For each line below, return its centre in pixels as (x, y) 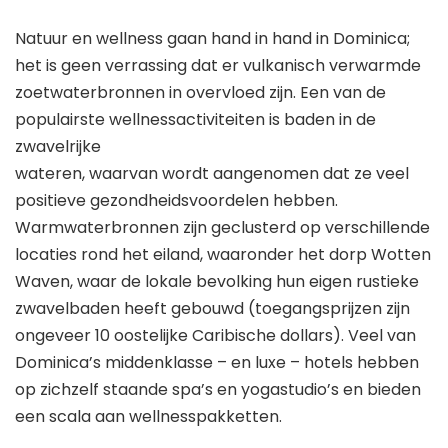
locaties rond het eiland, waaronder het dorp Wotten (223, 254)
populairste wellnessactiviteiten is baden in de (195, 119)
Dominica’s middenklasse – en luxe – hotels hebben (217, 362)
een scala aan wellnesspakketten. (148, 416)
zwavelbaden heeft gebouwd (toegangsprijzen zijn (212, 308)
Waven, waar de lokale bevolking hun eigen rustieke (217, 281)
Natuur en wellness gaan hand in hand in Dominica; (212, 38)
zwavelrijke (58, 146)
